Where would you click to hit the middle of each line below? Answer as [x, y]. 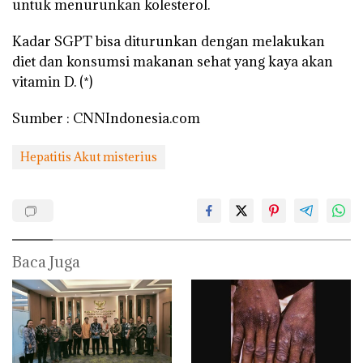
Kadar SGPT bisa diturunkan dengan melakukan [169, 41]
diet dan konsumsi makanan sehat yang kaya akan [173, 61]
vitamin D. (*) [52, 81]
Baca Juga [46, 261]
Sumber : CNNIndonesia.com [106, 118]
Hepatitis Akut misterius [89, 156]
